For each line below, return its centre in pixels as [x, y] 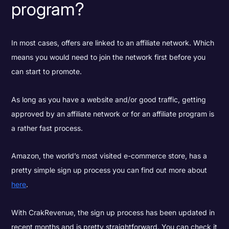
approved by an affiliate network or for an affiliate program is [113, 113]
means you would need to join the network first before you [109, 57]
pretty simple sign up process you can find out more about [109, 170]
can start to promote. [47, 72]
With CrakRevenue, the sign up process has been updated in [113, 213]
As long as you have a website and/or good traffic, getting [109, 99]
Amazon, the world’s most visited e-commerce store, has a [109, 156]
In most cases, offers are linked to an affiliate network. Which [113, 43]
